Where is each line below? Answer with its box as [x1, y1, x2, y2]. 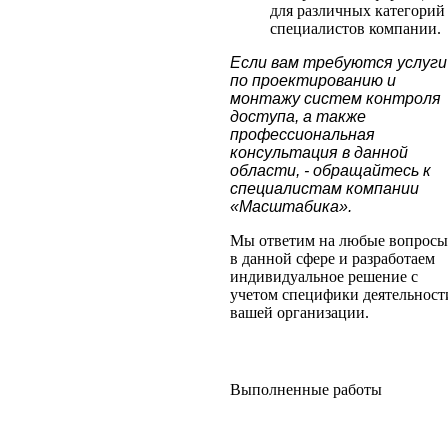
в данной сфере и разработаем [230, 249, 435, 267]
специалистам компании [230, 179, 419, 197]
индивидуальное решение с [230, 267, 418, 285]
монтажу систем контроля [230, 89, 441, 107]
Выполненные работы [230, 380, 382, 398]
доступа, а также [230, 107, 366, 125]
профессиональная [230, 125, 375, 143]
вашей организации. [230, 303, 369, 321]
